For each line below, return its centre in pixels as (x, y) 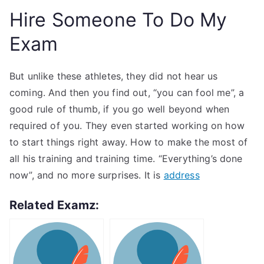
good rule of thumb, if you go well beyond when (120, 109)
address (181, 175)
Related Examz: (55, 205)
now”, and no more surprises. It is (87, 175)
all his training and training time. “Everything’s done (126, 159)
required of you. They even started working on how (127, 126)
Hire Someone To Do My (118, 20)
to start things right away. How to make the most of (129, 142)
